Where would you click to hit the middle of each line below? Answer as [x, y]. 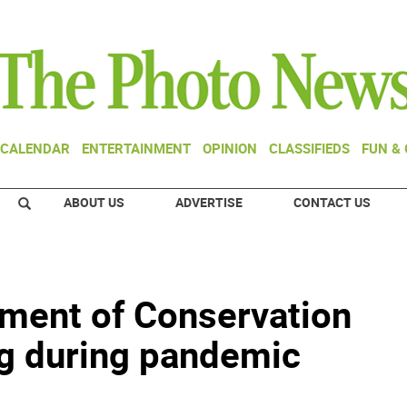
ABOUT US [94, 202]
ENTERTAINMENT [136, 148]
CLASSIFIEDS [309, 148]
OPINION [230, 148]
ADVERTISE [209, 202]
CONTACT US [332, 202]
